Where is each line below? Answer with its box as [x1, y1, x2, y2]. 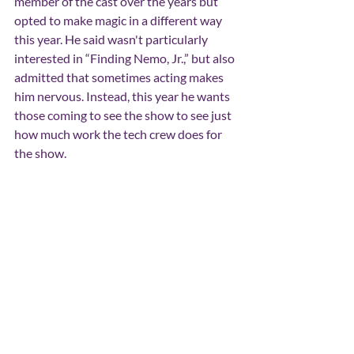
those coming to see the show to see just [14, 107, 234, 122]
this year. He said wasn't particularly [14, 31, 210, 47]
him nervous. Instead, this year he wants [14, 88, 232, 104]
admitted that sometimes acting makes [14, 69, 226, 85]
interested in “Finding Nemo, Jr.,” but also [14, 50, 237, 66]
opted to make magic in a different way [14, 12, 224, 28]
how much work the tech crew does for [14, 126, 224, 141]
